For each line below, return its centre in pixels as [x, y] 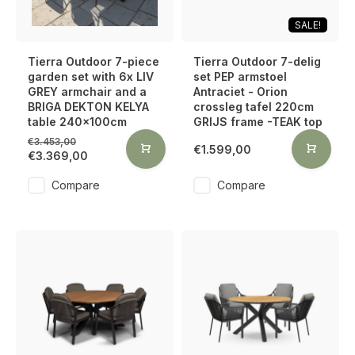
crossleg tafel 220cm [254, 107]
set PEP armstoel [240, 76]
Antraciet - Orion [240, 92]
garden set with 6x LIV [91, 76]
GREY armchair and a [87, 92]
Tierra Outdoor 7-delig [257, 61]
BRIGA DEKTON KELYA [88, 107]
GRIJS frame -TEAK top [258, 122]
